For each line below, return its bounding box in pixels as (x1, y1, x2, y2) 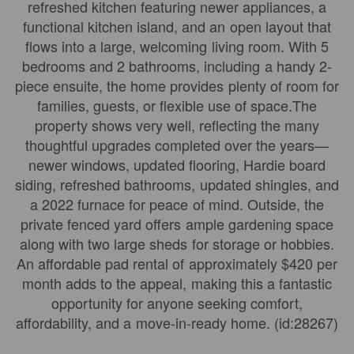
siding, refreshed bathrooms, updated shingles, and (15, 174, 339, 194)
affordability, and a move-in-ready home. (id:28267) (16, 312, 338, 333)
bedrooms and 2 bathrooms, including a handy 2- (22, 55, 332, 76)
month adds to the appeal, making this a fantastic (22, 273, 332, 293)
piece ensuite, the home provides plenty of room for (15, 75, 339, 96)
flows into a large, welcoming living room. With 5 (25, 36, 329, 56)
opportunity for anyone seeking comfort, (51, 292, 303, 313)
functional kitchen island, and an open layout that (23, 16, 331, 36)
